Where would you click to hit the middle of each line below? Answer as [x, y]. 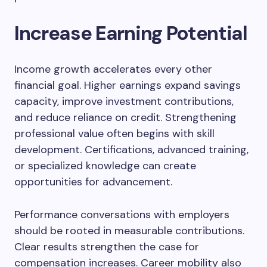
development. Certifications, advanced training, [131, 150]
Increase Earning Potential [131, 33]
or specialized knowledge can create [105, 166]
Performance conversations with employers [122, 215]
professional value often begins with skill [114, 133]
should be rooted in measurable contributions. [129, 231]
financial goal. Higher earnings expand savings [128, 85]
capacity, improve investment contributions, [124, 101]
